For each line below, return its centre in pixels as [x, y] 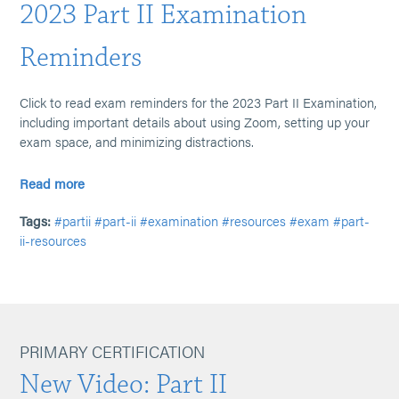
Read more [53, 183]
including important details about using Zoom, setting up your [195, 122]
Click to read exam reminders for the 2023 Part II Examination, [199, 102]
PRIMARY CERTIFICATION [113, 351]
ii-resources [53, 240]
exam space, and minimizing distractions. [137, 141]
